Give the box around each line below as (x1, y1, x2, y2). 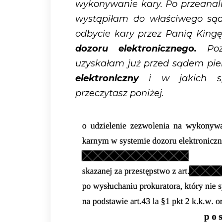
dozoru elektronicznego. (75, 43, 197, 55)
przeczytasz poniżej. (75, 88, 164, 99)
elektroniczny (75, 73, 139, 84)
